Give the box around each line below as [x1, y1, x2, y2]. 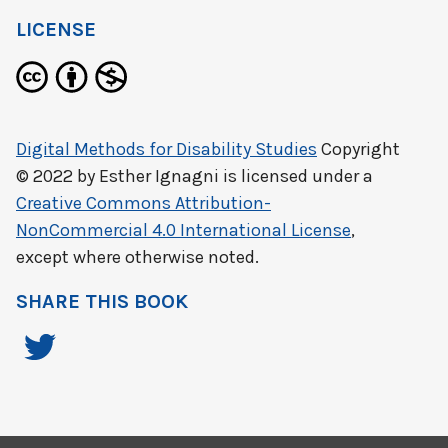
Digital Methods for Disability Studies [16, 138, 317, 160]
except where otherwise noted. [16, 246, 259, 268]
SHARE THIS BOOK [16, 290, 188, 313]
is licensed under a [219, 165, 373, 187]
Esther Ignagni [99, 165, 219, 187]
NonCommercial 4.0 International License [16, 219, 351, 241]
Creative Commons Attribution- [16, 192, 271, 214]
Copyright [317, 138, 400, 160]
